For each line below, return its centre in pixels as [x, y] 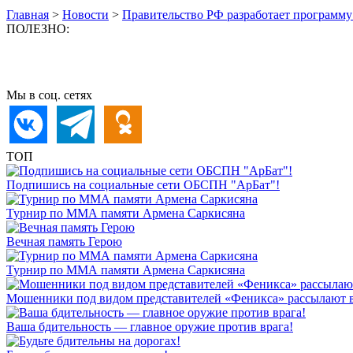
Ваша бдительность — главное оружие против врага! [150, 327]
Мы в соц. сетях [49, 95]
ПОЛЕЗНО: [38, 29]
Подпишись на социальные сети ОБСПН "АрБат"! [143, 185]
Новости [85, 15]
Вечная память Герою [64, 242]
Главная [28, 15]
